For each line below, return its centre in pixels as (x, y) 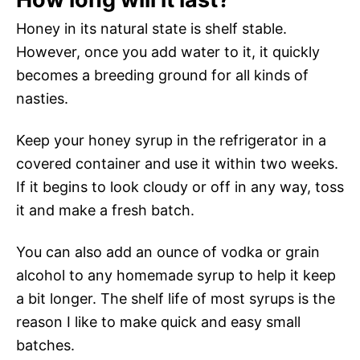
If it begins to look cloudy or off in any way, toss (180, 186)
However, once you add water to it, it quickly (168, 51)
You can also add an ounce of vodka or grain (168, 252)
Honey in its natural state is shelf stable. (151, 28)
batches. (45, 345)
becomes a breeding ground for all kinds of (162, 75)
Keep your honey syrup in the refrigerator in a (171, 140)
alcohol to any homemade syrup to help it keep (176, 275)
